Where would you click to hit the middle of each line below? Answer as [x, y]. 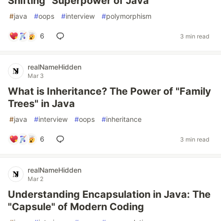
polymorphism [129, 16]
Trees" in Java [41, 104]
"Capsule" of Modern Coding [76, 207]
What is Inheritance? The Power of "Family [110, 91]
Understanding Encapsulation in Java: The [109, 194]
